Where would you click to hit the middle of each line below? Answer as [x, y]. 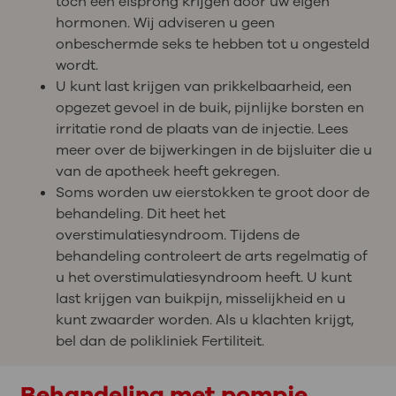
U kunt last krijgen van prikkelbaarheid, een [203, 87]
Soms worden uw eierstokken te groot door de [212, 193]
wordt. [76, 66]
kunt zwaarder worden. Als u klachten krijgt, [204, 320]
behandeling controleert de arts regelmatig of [211, 257]
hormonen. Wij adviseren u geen [165, 23]
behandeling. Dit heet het [140, 214]
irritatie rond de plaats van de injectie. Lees [202, 129]
